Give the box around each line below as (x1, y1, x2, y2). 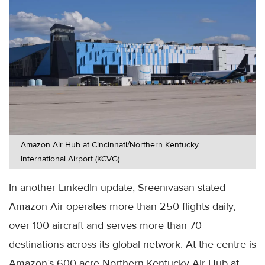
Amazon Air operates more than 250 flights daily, (9, 199, 235, 213)
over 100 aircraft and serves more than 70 (9, 218, 202, 232)
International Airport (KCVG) (21, 153, 119, 164)
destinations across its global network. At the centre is (9, 237, 256, 251)
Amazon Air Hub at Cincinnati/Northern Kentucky (21, 139, 199, 150)
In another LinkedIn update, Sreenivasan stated (9, 180, 225, 194)
